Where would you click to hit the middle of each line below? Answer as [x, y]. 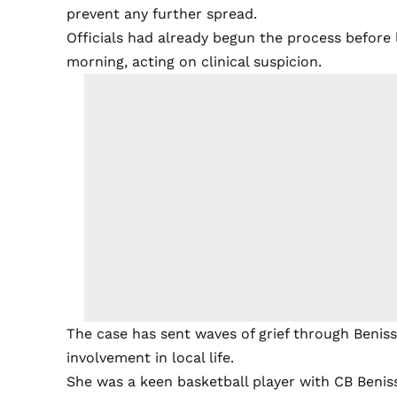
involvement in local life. [151, 358]
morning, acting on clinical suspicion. [195, 62]
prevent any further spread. [162, 14]
